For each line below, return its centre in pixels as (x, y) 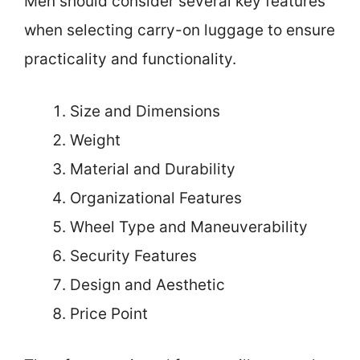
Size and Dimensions (145, 111)
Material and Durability (153, 169)
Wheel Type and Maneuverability (189, 227)
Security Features (133, 256)
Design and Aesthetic (147, 284)
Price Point (109, 313)
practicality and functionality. (130, 59)
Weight (95, 140)
